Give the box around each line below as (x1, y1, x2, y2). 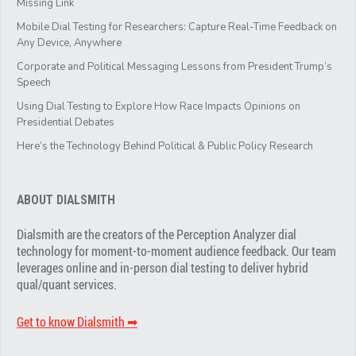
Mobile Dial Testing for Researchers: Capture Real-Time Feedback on (17, 20, 338, 35)
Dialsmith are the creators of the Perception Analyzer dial (17, 225, 297, 243)
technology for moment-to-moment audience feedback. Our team (17, 242, 337, 260)
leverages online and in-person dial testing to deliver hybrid (17, 258, 309, 277)
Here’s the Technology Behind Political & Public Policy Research (17, 139, 314, 154)
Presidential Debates (17, 115, 115, 130)
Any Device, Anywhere (17, 36, 122, 51)
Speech (17, 75, 52, 91)
